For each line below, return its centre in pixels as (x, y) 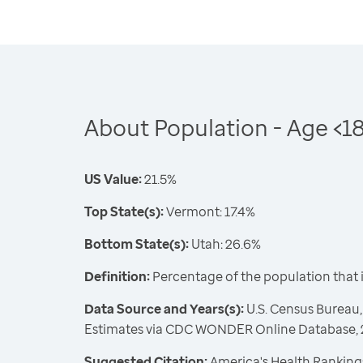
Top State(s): (124, 211)
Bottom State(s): (137, 244)
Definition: (117, 276)
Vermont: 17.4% (209, 211)
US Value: (113, 179)
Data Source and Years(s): (164, 309)
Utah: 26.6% (225, 244)
